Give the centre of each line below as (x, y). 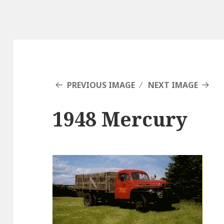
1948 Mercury (120, 119)
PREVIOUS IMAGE (101, 85)
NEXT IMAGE (173, 85)
